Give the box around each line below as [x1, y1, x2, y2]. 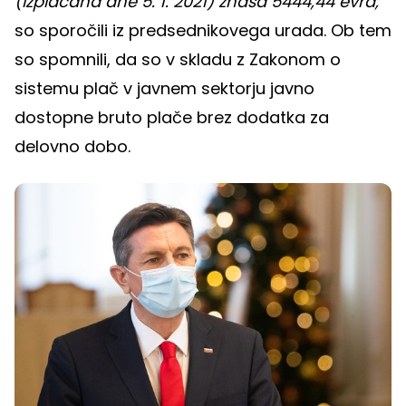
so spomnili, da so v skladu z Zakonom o [14, 47, 341, 71]
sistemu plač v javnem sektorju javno [14, 76, 314, 100]
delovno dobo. [14, 134, 140, 158]
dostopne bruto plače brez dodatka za [14, 105, 329, 129]
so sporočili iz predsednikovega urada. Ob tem [14, 18, 391, 42]
